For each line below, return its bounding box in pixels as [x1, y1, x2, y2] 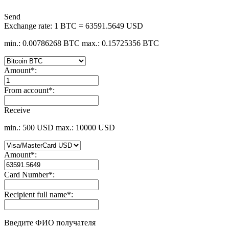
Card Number [4, 170, 49, 179]
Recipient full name [4, 190, 67, 199]
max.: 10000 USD [56, 123, 115, 132]
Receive [4, 105, 30, 114]
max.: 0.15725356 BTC [82, 38, 159, 48]
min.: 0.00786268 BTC [4, 38, 80, 48]
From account [4, 85, 49, 95]
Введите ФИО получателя [4, 218, 96, 227]
